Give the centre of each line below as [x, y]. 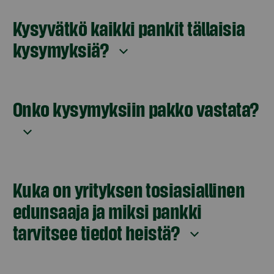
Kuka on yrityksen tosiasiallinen [129, 189]
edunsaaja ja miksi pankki [107, 211]
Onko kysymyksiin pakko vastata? [136, 109]
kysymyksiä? [61, 49]
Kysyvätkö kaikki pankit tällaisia [129, 28]
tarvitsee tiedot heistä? [97, 232]
